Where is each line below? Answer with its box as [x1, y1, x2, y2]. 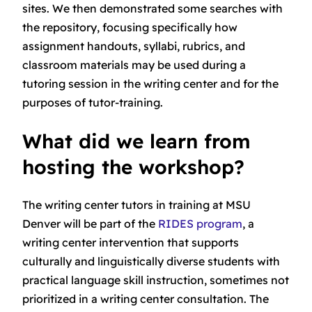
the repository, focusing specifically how [22, 19, 237, 34]
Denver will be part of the [22, 217, 158, 231]
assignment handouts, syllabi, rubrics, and [22, 38, 245, 53]
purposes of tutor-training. [22, 95, 166, 109]
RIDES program [158, 217, 242, 231]
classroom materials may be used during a [22, 57, 246, 72]
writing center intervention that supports [22, 235, 239, 250]
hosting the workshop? [22, 155, 244, 180]
